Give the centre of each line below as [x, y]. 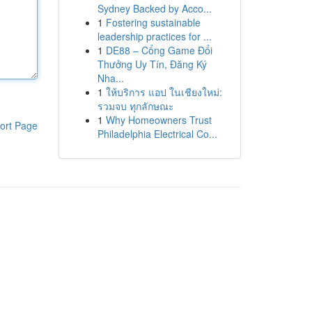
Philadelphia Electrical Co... [157, 134]
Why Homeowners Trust [158, 120]
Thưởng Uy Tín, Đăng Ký [152, 64]
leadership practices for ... [154, 36]
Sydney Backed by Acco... [154, 8]
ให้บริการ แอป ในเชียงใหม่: [164, 92]
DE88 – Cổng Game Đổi [159, 50]
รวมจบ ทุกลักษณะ [135, 106]
